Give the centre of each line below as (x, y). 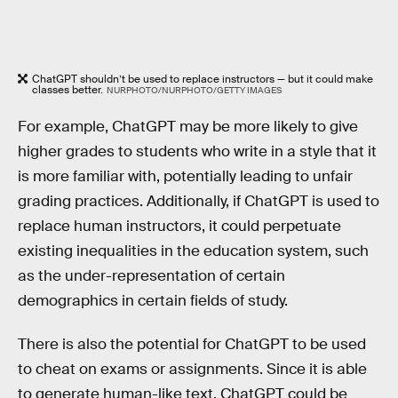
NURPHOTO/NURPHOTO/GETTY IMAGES (194, 90)
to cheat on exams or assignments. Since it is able (192, 370)
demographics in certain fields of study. (153, 300)
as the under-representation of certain (151, 275)
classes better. (68, 89)
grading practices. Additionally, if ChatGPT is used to (199, 201)
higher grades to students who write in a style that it (197, 151)
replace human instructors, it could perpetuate (179, 226)
